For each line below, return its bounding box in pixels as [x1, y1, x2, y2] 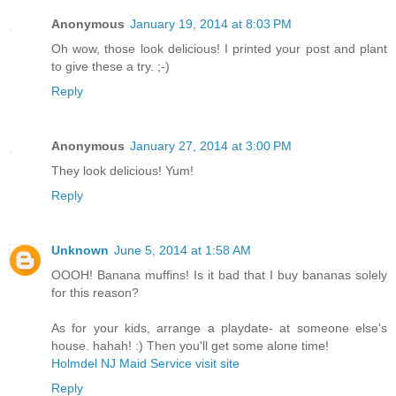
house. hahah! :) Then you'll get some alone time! [51, 339, 329, 354]
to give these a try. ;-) [51, 59, 170, 74]
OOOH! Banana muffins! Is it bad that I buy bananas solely [51, 268, 387, 283]
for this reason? [51, 286, 139, 301]
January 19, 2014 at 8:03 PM [130, 17, 292, 32]
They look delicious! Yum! [51, 164, 194, 179]
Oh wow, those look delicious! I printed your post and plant [51, 42, 387, 57]
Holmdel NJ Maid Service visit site [51, 356, 240, 371]
